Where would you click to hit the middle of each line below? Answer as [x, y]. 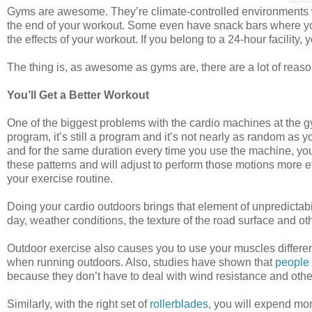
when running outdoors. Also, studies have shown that [141, 262]
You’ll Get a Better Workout [78, 95]
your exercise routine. [60, 178]
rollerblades [179, 304]
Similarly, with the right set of [78, 304]
